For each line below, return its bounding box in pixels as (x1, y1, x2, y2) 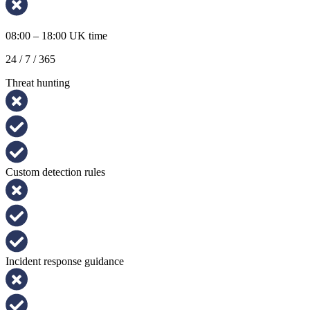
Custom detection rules (6, 165, 105, 178)
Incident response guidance (6, 255, 124, 267)
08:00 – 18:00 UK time (6, 29, 107, 42)
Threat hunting (6, 76, 70, 89)
